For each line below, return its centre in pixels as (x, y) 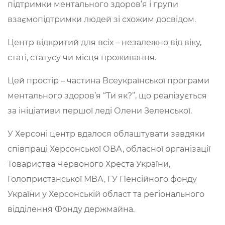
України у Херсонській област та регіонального (106, 194)
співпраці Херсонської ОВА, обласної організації (109, 149)
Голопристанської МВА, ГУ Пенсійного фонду (102, 179)
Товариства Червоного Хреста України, (89, 164)
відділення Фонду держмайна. (71, 209)
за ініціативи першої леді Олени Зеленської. (101, 110)
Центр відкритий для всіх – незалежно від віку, (104, 42)
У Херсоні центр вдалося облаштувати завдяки (106, 134)
